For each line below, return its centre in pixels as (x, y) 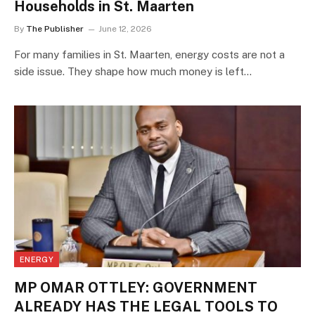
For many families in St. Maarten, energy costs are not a (149, 55)
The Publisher (55, 29)
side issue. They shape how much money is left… (133, 72)
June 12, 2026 (125, 29)
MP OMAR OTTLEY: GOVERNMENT (136, 287)
